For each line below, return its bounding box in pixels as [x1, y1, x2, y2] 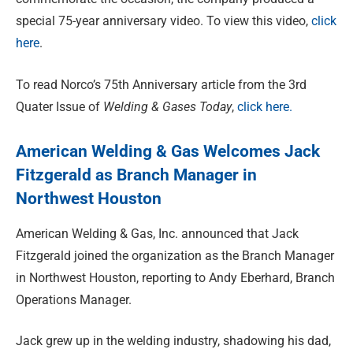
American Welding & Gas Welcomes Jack [16, 142, 320, 162]
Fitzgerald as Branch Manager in [16, 165, 257, 185]
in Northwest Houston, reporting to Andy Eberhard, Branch [16, 269, 335, 285]
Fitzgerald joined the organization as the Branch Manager [16, 247, 334, 263]
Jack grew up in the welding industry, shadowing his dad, [16, 333, 331, 349]
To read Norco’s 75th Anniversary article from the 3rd [16, 76, 307, 92]
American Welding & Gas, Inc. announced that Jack [16, 225, 299, 241]
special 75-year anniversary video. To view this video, [16, 13, 311, 29]
